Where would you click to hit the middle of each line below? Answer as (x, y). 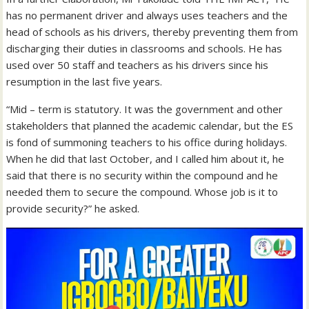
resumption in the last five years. (84, 81)
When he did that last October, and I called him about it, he (146, 158)
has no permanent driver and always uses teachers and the (147, 15)
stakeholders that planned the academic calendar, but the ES (150, 125)
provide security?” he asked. (73, 208)
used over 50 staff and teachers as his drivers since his (138, 64)
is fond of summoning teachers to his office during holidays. (147, 142)
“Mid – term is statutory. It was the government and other (145, 109)
